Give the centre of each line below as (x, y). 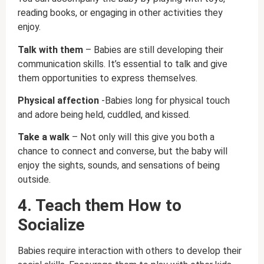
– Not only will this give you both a (142, 137)
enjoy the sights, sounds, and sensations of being (119, 166)
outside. (34, 180)
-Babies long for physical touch (164, 100)
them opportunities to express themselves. (108, 78)
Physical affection (58, 100)
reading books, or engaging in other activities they (120, 13)
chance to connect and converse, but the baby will (123, 151)
